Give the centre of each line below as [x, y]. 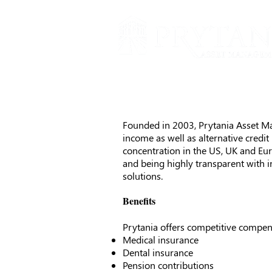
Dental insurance [158, 252]
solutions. [143, 176]
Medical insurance [161, 240]
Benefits [139, 201]
